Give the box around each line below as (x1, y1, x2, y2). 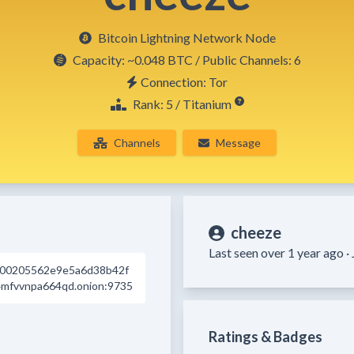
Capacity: (72, 52, 127, 67)
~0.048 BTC (126, 52, 193, 67)
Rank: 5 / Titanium (132, 96, 232, 111)
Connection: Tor (141, 74, 228, 89)
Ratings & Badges (209, 328, 322, 345)
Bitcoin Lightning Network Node (97, 30, 276, 45)
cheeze (231, 223, 281, 242)
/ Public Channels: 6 (194, 52, 301, 67)
